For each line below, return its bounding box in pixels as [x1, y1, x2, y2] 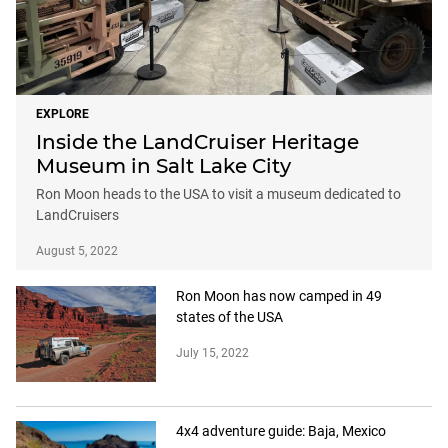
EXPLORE [36, 107, 89, 122]
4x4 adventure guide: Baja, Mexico [176, 423, 386, 440]
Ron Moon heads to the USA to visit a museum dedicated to [36, 186, 401, 203]
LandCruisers [36, 207, 119, 224]
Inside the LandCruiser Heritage [36, 130, 359, 155]
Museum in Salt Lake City [36, 154, 291, 179]
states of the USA [176, 309, 283, 326]
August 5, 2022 [36, 244, 118, 259]
